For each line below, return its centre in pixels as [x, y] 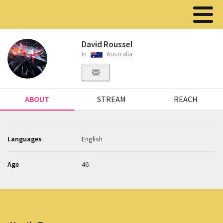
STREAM [111, 99]
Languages [25, 139]
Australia [119, 54]
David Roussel [107, 44]
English [92, 139]
